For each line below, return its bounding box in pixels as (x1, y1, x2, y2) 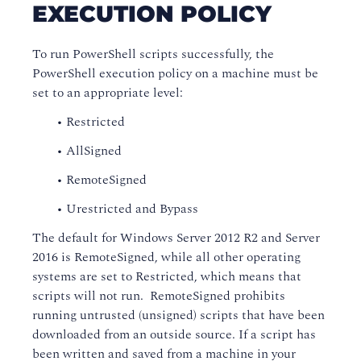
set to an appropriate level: (32, 83, 186, 102)
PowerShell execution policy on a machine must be (32, 64, 318, 83)
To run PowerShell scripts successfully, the (32, 44, 274, 64)
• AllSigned (56, 141, 122, 160)
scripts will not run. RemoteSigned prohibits (32, 286, 285, 305)
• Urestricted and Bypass (56, 199, 201, 218)
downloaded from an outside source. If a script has (32, 325, 316, 344)
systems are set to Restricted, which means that (32, 267, 301, 286)
